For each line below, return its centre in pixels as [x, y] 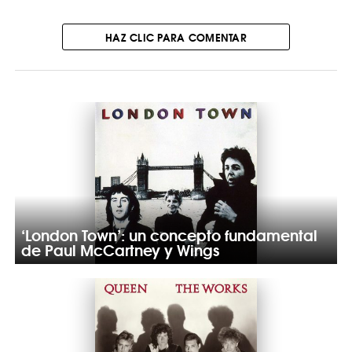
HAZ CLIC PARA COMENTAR [176, 37]
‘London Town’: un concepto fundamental [169, 234]
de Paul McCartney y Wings [120, 249]
